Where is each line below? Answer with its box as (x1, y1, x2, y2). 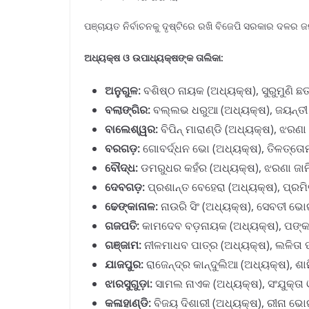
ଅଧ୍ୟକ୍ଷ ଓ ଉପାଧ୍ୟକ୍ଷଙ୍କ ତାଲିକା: (84, 51, 223, 64)
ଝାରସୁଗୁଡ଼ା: (105, 276, 152, 291)
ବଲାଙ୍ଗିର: (105, 102, 150, 117)
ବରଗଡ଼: (105, 141, 140, 156)
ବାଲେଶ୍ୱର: (105, 121, 158, 137)
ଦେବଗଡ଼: (105, 179, 145, 195)
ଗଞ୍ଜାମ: (105, 237, 141, 252)
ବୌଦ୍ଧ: (105, 160, 138, 175)
